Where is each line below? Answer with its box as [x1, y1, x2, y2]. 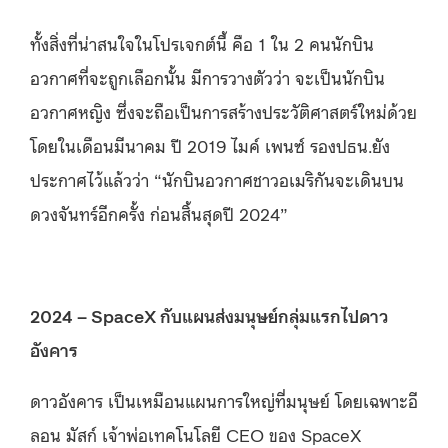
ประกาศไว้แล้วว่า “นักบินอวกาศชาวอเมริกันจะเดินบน [30, 166, 404, 191]
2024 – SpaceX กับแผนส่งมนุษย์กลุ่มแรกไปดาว [30, 302, 388, 327]
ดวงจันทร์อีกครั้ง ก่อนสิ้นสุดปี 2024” [30, 200, 288, 225]
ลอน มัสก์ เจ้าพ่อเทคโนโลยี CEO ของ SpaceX [30, 421, 362, 446]
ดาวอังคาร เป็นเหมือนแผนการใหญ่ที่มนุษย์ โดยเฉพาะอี [30, 387, 418, 412]
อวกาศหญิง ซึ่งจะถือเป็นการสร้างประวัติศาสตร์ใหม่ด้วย [30, 98, 417, 123]
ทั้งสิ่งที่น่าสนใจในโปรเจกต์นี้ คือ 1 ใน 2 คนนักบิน [30, 30, 374, 55]
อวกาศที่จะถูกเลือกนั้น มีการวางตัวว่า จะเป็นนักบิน [30, 64, 385, 89]
